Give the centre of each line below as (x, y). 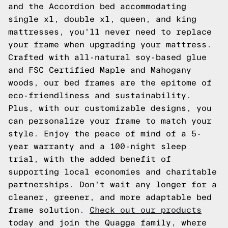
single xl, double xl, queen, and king (102, 19)
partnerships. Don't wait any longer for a (112, 184)
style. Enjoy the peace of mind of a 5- (105, 134)
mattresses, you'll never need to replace (110, 32)
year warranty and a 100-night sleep (97, 146)
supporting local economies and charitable (112, 172)
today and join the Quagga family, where (107, 223)
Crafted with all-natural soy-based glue (107, 57)
